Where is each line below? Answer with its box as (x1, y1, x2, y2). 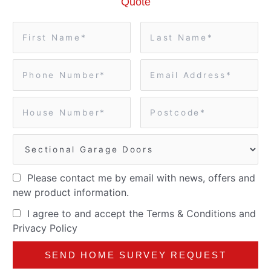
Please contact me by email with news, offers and (24, 172, 256, 184)
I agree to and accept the (24, 207, 147, 220)
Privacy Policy (12, 221, 77, 234)
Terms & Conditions (146, 207, 240, 220)
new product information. (12, 186, 129, 199)
